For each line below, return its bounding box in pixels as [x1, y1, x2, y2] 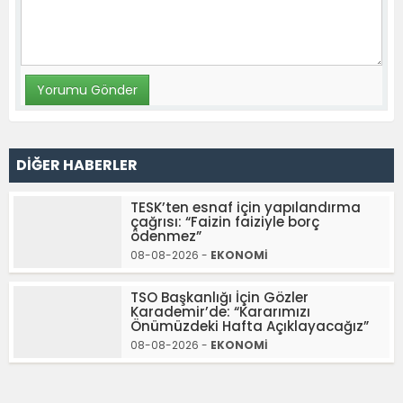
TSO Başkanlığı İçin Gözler [130, 287, 309, 307]
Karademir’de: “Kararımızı [130, 301, 310, 321]
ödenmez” [130, 226, 201, 246]
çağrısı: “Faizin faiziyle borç [130, 211, 319, 231]
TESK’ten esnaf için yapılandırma [130, 197, 361, 217]
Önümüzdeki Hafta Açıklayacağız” [130, 316, 369, 336]
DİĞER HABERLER [16, 154, 138, 175]
